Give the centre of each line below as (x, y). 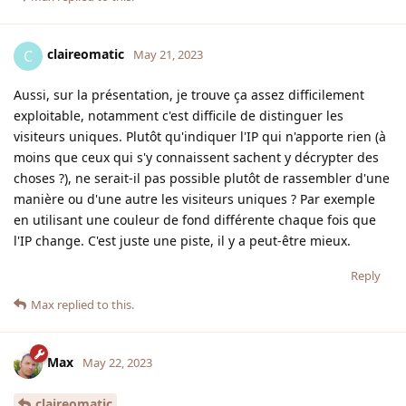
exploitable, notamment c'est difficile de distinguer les (179, 115)
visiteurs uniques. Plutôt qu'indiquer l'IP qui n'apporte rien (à (200, 136)
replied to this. (94, 304)
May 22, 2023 (117, 363)
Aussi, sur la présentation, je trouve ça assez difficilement (189, 94)
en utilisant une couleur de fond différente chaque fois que (195, 219)
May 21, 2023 (168, 55)
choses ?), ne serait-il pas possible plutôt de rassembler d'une (202, 178)
